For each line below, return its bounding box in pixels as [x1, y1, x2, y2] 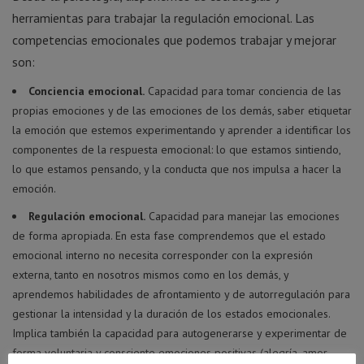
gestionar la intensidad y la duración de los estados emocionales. [12, 305, 330, 321]
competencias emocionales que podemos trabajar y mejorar [12, 31, 336, 48]
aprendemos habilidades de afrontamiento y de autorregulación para [12, 286, 350, 301]
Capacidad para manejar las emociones [145, 208, 340, 223]
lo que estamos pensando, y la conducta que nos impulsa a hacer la [12, 161, 341, 176]
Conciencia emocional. [28, 83, 145, 98]
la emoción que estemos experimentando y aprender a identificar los [12, 122, 351, 137]
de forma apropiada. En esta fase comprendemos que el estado [12, 227, 326, 243]
